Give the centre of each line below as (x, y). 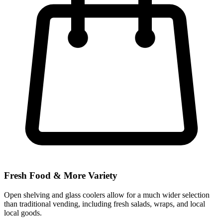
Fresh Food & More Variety (61, 175)
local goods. (23, 213)
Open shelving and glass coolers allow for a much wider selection (107, 195)
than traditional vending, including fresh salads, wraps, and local (105, 204)
